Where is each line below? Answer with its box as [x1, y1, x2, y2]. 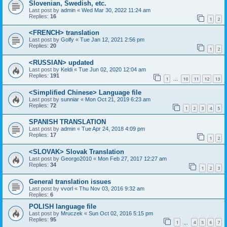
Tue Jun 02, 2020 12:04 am [79, 66, 146, 73]
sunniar [61, 96, 79, 102]
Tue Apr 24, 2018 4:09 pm [82, 126, 145, 132]
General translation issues [29, 177, 111, 185]
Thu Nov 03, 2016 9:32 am [79, 185, 144, 192]
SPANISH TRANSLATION [29, 118, 106, 126]
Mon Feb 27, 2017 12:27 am [98, 155, 167, 162]
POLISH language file [29, 202, 96, 210]
